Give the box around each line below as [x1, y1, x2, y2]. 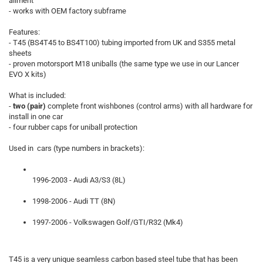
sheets [9, 49, 32, 58]
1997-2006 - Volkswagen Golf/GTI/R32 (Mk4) [32, 218, 183, 227]
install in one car [9, 112, 63, 121]
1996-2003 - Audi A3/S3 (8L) [32, 176, 126, 184]
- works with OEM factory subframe [9, 6, 126, 15]
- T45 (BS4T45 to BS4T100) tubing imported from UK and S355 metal [9, 38, 235, 47]
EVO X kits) [9, 70, 46, 79]
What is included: [9, 91, 66, 100]
